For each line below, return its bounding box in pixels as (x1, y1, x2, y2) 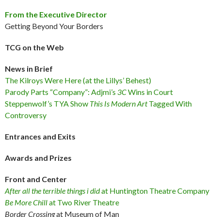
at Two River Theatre (47, 197, 119, 207)
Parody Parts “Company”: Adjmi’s (5, 87, 117, 96)
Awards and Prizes (5, 153, 72, 162)
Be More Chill (5, 197, 47, 207)
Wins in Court (128, 87, 173, 96)
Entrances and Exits (5, 131, 76, 141)
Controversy (5, 110, 46, 120)
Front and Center (5, 174, 67, 184)
